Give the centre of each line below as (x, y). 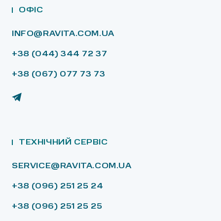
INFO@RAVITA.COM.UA (63, 34)
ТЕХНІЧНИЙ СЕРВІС (63, 143)
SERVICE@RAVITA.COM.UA (72, 166)
